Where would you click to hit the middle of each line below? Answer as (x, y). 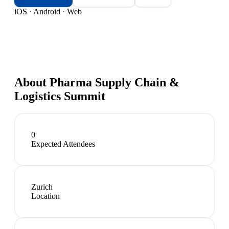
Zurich (42, 187)
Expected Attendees (63, 144)
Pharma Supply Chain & (114, 82)
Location (45, 196)
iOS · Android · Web (48, 11)
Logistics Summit (60, 96)
